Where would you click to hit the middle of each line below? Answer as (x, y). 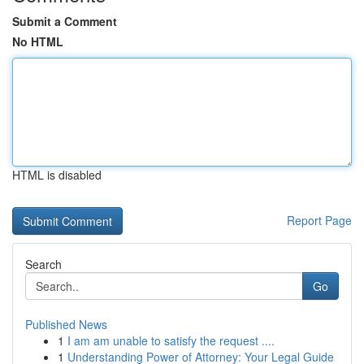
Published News (66, 324)
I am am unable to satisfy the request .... (171, 340)
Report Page (319, 220)
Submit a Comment (65, 21)
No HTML (38, 41)
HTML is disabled (57, 175)
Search (43, 264)
